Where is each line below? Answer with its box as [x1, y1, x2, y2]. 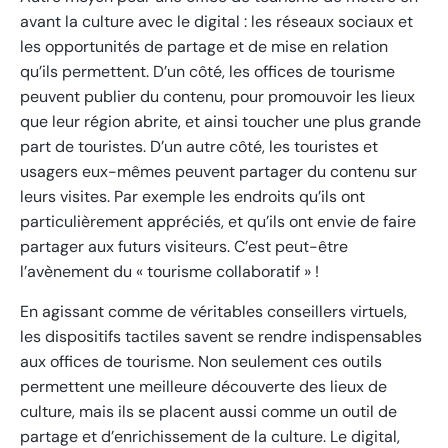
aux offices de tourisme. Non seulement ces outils [20, 350, 382, 372]
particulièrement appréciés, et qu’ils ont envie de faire [20, 210, 416, 232]
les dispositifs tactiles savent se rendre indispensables [20, 325, 422, 347]
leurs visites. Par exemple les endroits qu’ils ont [20, 185, 365, 207]
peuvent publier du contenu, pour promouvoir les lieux [20, 85, 415, 107]
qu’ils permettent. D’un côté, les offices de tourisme [20, 60, 395, 82]
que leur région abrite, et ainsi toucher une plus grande [20, 110, 421, 132]
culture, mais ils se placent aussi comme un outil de [20, 400, 397, 422]
